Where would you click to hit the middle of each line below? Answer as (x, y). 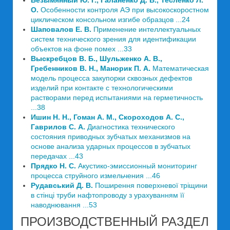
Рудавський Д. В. (63, 185)
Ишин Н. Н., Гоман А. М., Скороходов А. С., (108, 117)
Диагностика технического (131, 127)
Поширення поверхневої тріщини (151, 185)
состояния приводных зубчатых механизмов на (111, 137)
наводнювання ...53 (64, 205)
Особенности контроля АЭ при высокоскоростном (124, 10)
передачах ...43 (57, 156)
